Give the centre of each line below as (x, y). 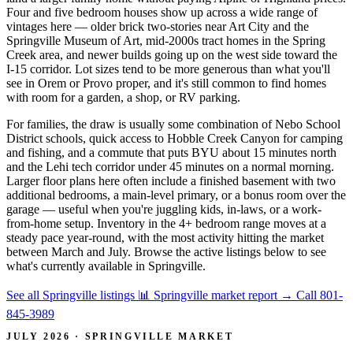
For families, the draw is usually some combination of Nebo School (173, 124)
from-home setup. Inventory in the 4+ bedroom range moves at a (166, 223)
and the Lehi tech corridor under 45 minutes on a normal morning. (170, 166)
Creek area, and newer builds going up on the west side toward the (172, 54)
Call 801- (320, 295)
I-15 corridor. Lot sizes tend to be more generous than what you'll (168, 69)
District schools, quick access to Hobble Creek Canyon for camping (175, 138)
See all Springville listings (72, 295)
